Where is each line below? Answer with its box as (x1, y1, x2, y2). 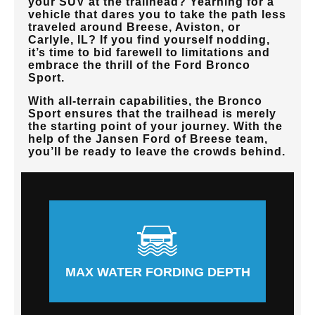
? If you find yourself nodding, (89, 33, 270, 46)
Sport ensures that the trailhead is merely (28, 107, 276, 120)
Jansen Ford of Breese (96, 132, 232, 145)
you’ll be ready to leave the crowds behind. (28, 145, 285, 157)
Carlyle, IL (28, 33, 89, 46)
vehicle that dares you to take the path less (28, 8, 286, 20)
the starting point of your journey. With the (28, 120, 283, 132)
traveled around (28, 20, 127, 33)
